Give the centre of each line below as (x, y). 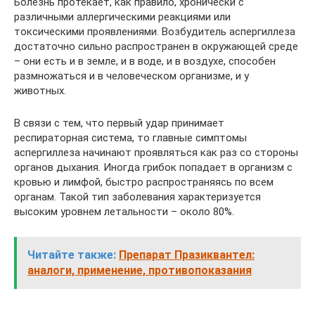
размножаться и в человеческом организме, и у (131, 76)
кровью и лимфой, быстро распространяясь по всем (144, 182)
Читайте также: (72, 255)
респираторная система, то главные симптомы (130, 138)
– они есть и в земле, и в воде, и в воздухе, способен (145, 61)
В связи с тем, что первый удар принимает (119, 123)
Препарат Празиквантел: (187, 255)
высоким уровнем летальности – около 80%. (124, 212)
